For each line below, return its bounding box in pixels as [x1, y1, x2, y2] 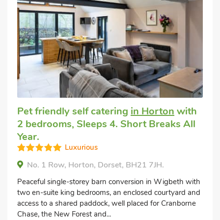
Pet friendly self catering [17, 105, 131, 118]
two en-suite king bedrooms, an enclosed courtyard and [17, 188, 200, 197]
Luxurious [65, 142, 98, 152]
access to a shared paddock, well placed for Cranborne [17, 198, 196, 208]
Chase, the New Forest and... [17, 209, 111, 219]
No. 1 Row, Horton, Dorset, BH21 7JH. [27, 160, 164, 170]
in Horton [131, 105, 174, 118]
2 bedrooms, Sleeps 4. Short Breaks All [17, 117, 195, 131]
